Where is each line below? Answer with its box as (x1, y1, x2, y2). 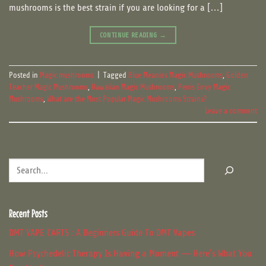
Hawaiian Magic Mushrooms (91, 78, 175, 96)
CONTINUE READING (99, 27, 159, 43)
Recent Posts (9, 206, 47, 220)
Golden (226, 66, 248, 84)
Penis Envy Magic (178, 78, 230, 96)
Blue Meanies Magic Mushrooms (128, 66, 223, 84)
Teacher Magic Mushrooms (9, 78, 88, 96)
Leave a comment (205, 102, 257, 119)
